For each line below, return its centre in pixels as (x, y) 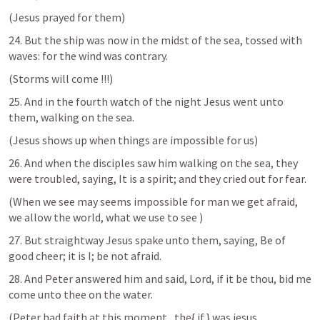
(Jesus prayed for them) (67, 17)
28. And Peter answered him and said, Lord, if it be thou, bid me (160, 279)
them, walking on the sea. (71, 117)
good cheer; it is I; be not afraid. (85, 256)
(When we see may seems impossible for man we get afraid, (153, 201)
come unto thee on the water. (82, 294)
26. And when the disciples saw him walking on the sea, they (153, 163)
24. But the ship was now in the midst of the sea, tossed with (155, 40)
